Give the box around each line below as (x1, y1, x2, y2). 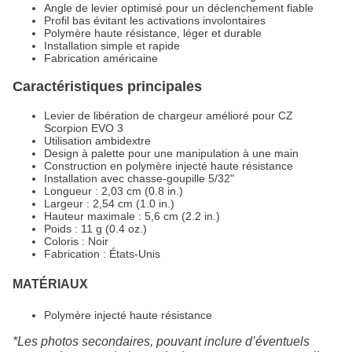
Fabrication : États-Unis (44, 247, 160, 260)
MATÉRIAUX (13, 277, 88, 291)
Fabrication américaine (44, 51, 158, 64)
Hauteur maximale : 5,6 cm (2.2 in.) (44, 209, 220, 222)
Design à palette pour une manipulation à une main (44, 146, 299, 159)
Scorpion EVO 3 (44, 121, 123, 134)
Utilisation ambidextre (44, 134, 151, 147)
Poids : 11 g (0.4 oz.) (44, 222, 147, 235)
